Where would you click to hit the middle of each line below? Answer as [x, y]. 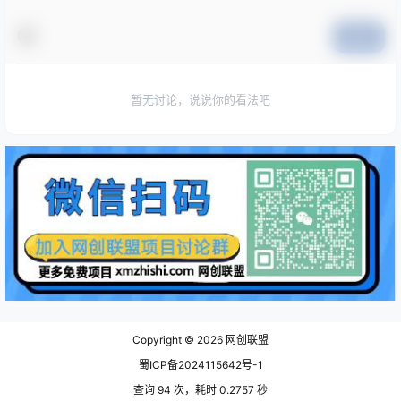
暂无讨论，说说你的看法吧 [200, 99]
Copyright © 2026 [178, 340]
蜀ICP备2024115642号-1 [200, 365]
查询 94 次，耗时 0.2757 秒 [200, 390]
